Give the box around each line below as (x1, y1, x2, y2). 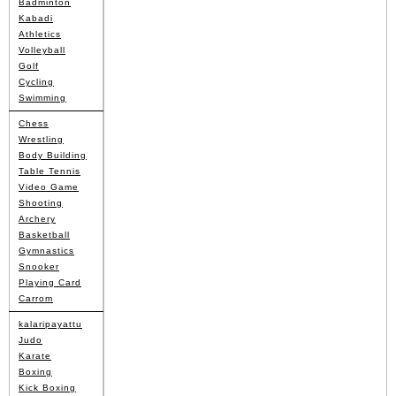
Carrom (19, 293, 53, 303)
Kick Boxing (19, 382, 76, 392)
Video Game (19, 181, 79, 192)
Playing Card (19, 277, 81, 287)
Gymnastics (19, 245, 74, 255)
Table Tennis (19, 165, 80, 176)
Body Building (19, 149, 87, 160)
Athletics (19, 28, 61, 39)
